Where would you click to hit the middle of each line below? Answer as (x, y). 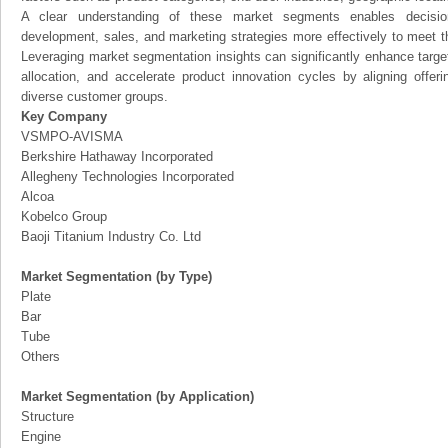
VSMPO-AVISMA (72, 136)
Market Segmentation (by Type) (116, 276)
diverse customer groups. (94, 96)
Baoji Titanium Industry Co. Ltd (111, 236)
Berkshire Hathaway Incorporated (117, 156)
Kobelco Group (64, 216)
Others (40, 356)
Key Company (64, 116)
